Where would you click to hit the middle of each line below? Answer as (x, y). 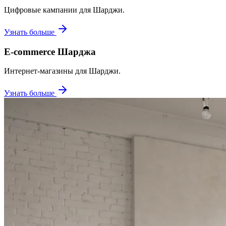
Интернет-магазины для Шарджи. (62, 71)
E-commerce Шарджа (50, 51)
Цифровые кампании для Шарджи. (64, 10)
